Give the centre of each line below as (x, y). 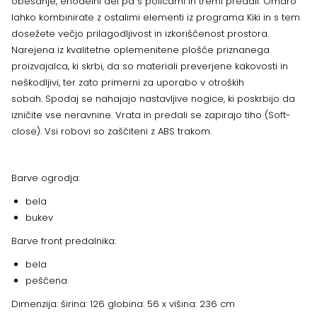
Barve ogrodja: (46, 178)
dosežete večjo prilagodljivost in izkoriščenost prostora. (140, 34)
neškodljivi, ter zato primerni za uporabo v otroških (128, 83)
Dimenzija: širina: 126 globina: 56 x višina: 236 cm (123, 304)
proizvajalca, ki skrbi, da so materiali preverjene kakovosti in (150, 67)
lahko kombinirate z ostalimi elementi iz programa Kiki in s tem (156, 18)
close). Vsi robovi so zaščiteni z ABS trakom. (111, 132)
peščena (46, 281)
